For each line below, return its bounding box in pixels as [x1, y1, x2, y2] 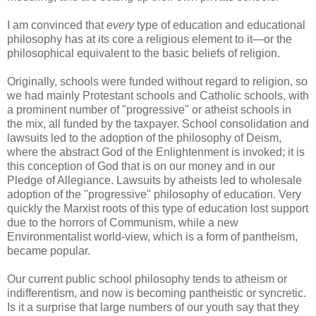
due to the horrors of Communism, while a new [7, 217, 238, 229]
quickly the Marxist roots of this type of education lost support [7, 202, 308, 215]
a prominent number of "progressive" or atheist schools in [7, 104, 291, 116]
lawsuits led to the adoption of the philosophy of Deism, [7, 132, 281, 145]
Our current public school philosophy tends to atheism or [7, 273, 287, 286]
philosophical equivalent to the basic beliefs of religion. [7, 47, 280, 60]
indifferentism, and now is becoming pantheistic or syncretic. [7, 287, 306, 300]
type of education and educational [134, 19, 305, 32]
